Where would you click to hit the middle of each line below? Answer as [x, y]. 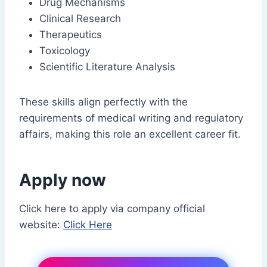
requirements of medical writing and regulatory [131, 118]
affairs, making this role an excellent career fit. [130, 134]
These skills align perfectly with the [103, 102]
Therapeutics [71, 35]
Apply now [63, 180]
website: [41, 225]
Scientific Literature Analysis [107, 67]
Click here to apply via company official [112, 209]
